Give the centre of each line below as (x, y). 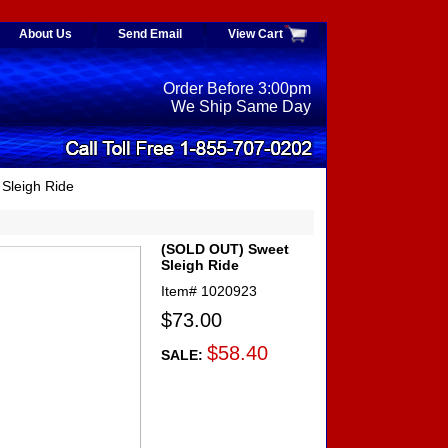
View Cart (255, 34)
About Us (45, 34)
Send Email (150, 34)
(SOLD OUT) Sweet (225, 249)
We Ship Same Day (241, 107)
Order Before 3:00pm (237, 89)
